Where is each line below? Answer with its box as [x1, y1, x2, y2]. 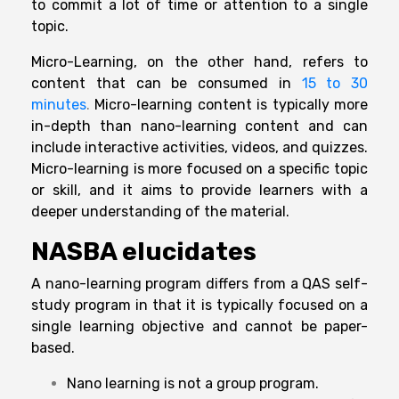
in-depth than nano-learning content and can [31, 118, 368, 135]
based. [31, 339, 75, 357]
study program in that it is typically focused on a [31, 297, 368, 314]
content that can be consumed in [31, 75, 302, 93]
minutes [31, 96, 86, 114]
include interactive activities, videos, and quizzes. [31, 139, 368, 157]
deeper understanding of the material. [31, 203, 289, 221]
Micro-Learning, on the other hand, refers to [31, 53, 368, 71]
